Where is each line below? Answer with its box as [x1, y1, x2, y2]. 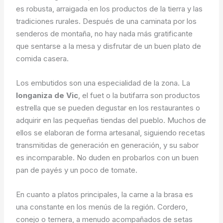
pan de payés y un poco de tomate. [16, 165, 138, 175]
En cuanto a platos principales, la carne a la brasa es [16, 190, 194, 200]
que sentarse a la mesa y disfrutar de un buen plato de [16, 41, 202, 51]
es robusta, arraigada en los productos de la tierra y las [16, 4, 203, 14]
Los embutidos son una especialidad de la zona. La [16, 78, 191, 88]
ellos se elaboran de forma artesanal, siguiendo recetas [16, 128, 206, 138]
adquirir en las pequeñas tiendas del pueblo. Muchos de [16, 115, 207, 125]
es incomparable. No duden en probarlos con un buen [16, 153, 199, 163]
